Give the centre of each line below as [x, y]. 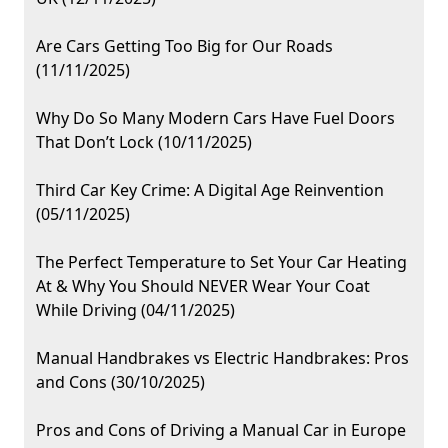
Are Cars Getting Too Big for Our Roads [184, 46]
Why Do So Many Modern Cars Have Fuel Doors [215, 118]
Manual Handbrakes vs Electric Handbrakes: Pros [222, 358]
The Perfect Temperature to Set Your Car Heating [221, 262]
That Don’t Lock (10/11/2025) [144, 142]
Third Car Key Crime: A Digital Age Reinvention [210, 190]
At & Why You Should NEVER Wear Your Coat [203, 286]
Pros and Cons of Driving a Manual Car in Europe [221, 430]
